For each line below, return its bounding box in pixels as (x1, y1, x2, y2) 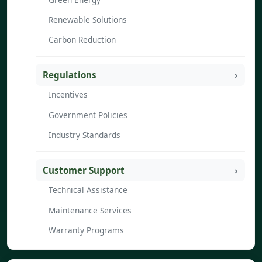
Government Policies (49, 109, 127, 120)
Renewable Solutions (49, 13, 127, 25)
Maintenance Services (49, 204, 132, 216)
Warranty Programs (49, 225, 124, 236)
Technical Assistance (49, 184, 127, 196)
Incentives (49, 89, 88, 101)
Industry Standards (49, 129, 120, 141)
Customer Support (43, 164, 125, 176)
